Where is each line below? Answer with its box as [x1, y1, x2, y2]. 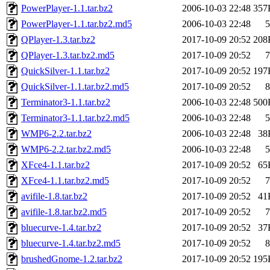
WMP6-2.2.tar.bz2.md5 [21, 144, 111, 155]
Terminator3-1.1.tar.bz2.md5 [21, 113, 130, 124]
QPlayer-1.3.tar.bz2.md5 [21, 50, 115, 61]
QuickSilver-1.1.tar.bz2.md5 [21, 81, 129, 92]
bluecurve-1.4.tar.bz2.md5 [21, 238, 121, 249]
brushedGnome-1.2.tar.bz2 [21, 254, 122, 265]
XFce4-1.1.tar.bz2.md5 [21, 175, 109, 186]
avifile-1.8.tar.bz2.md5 [21, 207, 107, 218]
